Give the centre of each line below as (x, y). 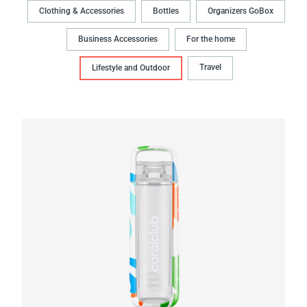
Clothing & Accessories (82, 11)
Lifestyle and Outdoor (131, 68)
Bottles (166, 11)
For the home (210, 39)
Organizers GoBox (241, 11)
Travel (210, 67)
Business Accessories (118, 39)
